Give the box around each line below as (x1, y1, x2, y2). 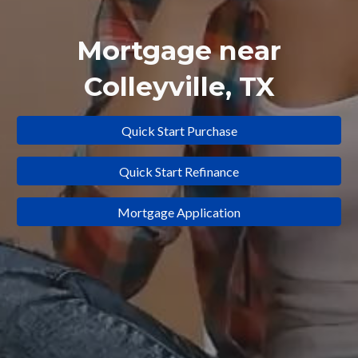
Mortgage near (77, 34, 281, 66)
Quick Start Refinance (119, 163, 239, 179)
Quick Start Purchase (121, 122, 237, 138)
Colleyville (83, 70, 225, 102)
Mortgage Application (117, 204, 241, 220)
